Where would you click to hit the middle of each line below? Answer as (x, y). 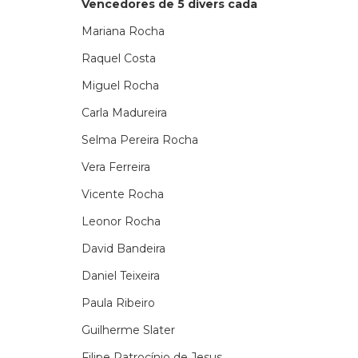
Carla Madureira (124, 113)
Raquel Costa (119, 58)
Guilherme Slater (128, 330)
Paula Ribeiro (118, 303)
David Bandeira (123, 249)
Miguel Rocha (120, 86)
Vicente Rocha (123, 194)
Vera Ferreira (116, 167)
